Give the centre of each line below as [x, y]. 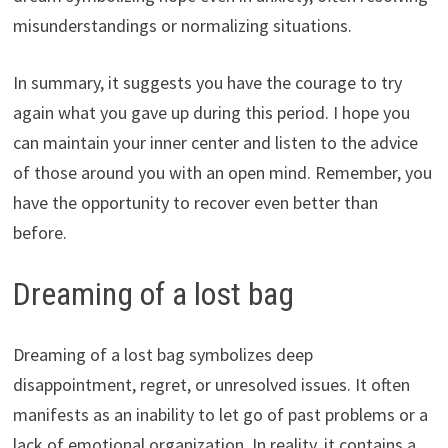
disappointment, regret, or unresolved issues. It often [211, 384]
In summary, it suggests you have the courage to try [207, 83]
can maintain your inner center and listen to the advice [215, 143]
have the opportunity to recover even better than [195, 203]
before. [39, 233]
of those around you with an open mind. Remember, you [222, 173]
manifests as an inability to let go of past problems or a [220, 414]
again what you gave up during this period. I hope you [211, 113]
